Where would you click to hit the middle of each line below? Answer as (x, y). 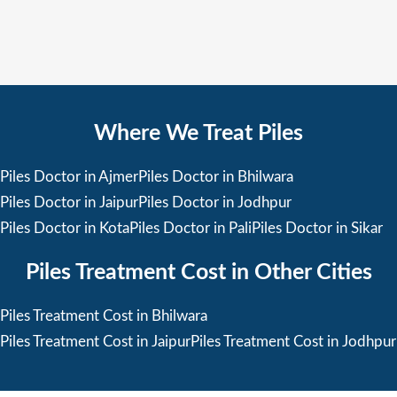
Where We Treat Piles (198, 133)
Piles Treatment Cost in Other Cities (198, 272)
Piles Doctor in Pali (191, 228)
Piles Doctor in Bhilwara (216, 176)
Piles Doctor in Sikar (317, 228)
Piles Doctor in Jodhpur (215, 202)
